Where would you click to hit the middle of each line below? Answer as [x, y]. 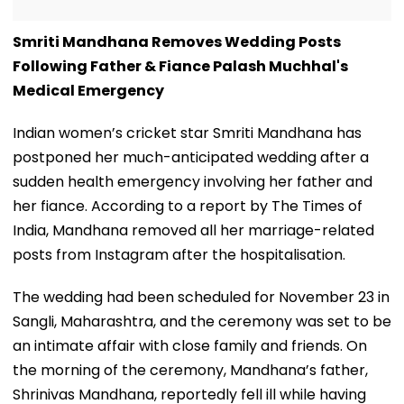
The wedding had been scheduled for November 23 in [201, 297]
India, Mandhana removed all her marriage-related [193, 230]
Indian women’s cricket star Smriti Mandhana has [187, 133]
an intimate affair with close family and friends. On [190, 345]
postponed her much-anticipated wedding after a [191, 157]
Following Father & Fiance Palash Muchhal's [180, 66]
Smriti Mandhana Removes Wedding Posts [177, 41]
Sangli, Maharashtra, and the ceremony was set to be [202, 321]
